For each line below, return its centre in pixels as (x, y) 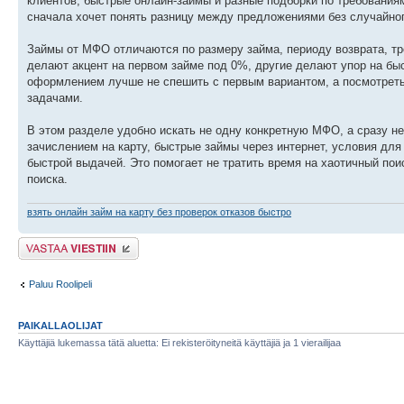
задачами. (55, 97)
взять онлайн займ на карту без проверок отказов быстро (159, 212)
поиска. (47, 179)
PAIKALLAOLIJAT (60, 326)
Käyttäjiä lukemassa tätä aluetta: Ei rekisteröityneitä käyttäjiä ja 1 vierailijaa (179, 343)
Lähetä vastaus (52, 243)
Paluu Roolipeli (60, 284)
